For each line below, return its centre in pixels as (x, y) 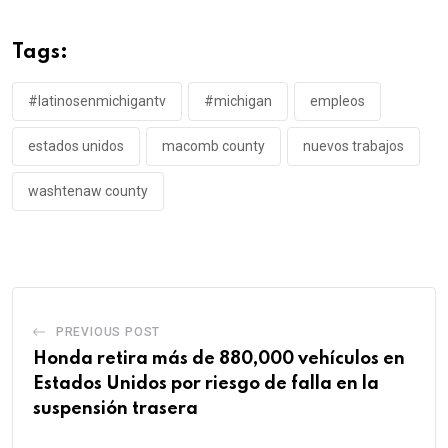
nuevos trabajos (353, 146)
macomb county (213, 146)
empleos (337, 101)
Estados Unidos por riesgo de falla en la (206, 384)
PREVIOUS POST (108, 332)
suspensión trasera (115, 409)
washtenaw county (88, 191)
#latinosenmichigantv (97, 101)
